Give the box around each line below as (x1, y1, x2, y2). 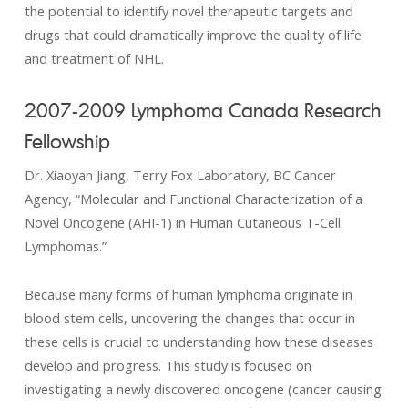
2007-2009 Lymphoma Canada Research (24, 97, 382, 122)
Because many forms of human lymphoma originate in (24, 285, 352, 303)
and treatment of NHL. (24, 49, 164, 67)
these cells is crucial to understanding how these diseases (24, 332, 373, 351)
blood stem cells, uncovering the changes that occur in (24, 309, 355, 327)
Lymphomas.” (24, 237, 107, 255)
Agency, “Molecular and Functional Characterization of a (24, 189, 362, 208)
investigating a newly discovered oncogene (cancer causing (24, 380, 382, 398)
